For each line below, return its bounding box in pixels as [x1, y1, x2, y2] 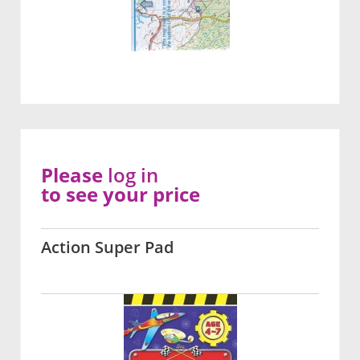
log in [108, 162, 158, 189]
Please [41, 162, 108, 189]
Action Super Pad [41, 236, 174, 259]
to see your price [41, 181, 200, 208]
